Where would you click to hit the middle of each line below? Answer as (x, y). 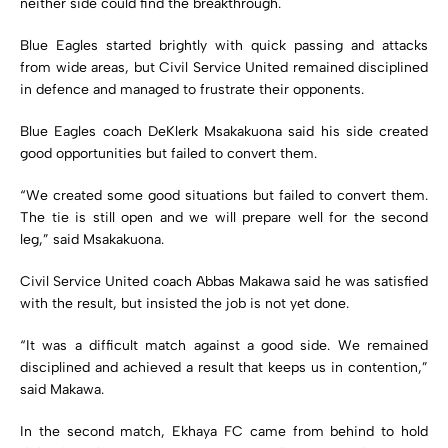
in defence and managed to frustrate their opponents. (192, 89)
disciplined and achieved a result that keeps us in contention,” (224, 367)
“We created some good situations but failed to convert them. (224, 195)
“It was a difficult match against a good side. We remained (224, 345)
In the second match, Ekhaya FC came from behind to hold (224, 431)
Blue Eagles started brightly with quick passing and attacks (224, 45)
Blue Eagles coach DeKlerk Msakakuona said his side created (224, 131)
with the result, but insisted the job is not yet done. (184, 303)
